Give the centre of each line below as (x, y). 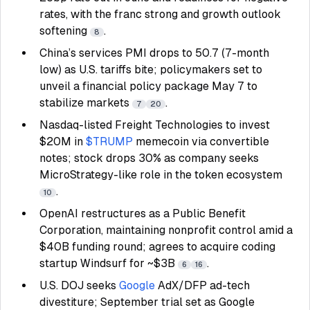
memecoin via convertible (202, 142)
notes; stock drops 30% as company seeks (149, 158)
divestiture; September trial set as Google (147, 302)
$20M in (63, 142)
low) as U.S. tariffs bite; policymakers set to (151, 70)
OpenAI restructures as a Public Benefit (143, 213)
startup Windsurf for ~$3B (109, 263)
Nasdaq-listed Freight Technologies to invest (155, 125)
